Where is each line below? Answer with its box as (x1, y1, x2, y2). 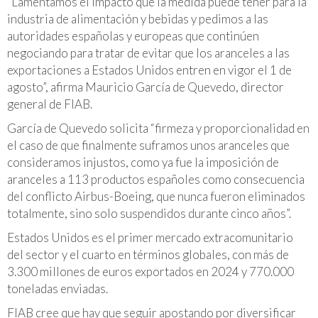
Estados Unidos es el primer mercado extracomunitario (7, 229, 293, 245)
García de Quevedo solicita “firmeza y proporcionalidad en (7, 120, 309, 136)
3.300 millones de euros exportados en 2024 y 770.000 (7, 263, 294, 279)
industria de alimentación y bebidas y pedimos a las (7, 11, 268, 26)
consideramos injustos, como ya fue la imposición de (7, 154, 279, 170)
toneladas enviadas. (7, 280, 108, 296)
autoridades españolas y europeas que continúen (7, 28, 259, 43)
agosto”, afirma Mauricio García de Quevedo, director (7, 79, 284, 94)
